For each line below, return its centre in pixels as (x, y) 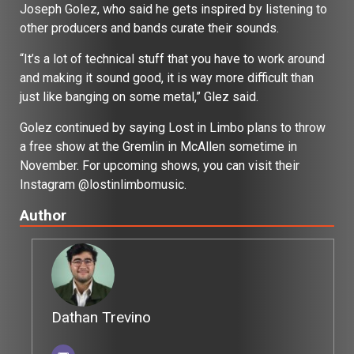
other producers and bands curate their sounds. (153, 28)
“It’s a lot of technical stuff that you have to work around (172, 58)
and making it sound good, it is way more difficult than (167, 77)
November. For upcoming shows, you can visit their (160, 165)
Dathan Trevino (101, 317)
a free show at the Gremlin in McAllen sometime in (158, 146)
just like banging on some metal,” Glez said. (141, 96)
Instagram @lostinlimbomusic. (105, 184)
